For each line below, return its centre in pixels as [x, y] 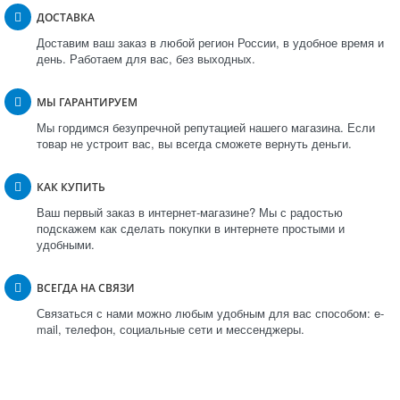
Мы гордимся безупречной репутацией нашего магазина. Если [206, 127]
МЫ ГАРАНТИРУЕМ [87, 102]
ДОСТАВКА [66, 17]
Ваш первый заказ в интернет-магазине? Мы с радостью [190, 212]
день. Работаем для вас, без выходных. [146, 58]
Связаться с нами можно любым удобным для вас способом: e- [210, 312]
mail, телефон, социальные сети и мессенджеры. [171, 329]
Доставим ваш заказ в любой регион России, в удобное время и [210, 42]
